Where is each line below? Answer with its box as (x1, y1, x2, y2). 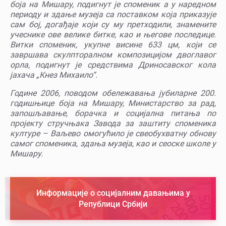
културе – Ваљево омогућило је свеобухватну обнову (10, 129, 216, 139)
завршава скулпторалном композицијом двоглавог (10, 50, 216, 60)
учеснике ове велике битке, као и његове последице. (10, 30, 216, 40)
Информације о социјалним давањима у (36, 188, 190, 198)
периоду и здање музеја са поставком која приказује (10, 10, 216, 20)
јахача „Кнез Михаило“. (10, 70, 97, 80)
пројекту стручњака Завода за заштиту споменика (10, 119, 216, 129)
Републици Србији (79, 199, 147, 209)
